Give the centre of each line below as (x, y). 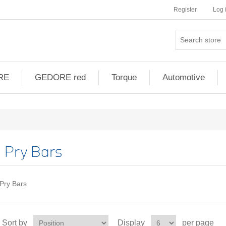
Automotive (184, 77)
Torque (124, 77)
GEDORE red (60, 77)
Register (185, 10)
